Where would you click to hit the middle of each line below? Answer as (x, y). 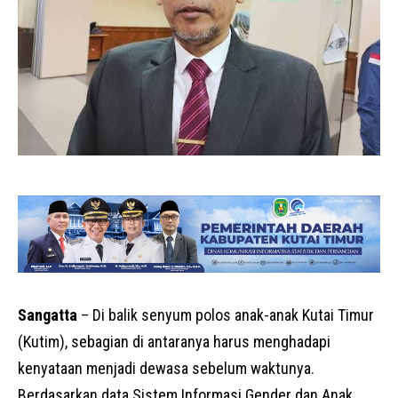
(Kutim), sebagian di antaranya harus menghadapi (174, 342)
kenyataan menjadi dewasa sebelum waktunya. (166, 369)
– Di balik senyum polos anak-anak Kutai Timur (226, 315)
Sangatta (48, 315)
